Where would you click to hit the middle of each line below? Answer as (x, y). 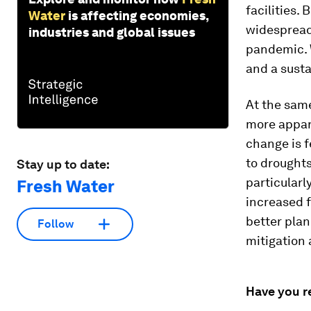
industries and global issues (112, 32)
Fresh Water (66, 186)
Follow (56, 224)
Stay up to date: (63, 164)
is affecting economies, (138, 15)
